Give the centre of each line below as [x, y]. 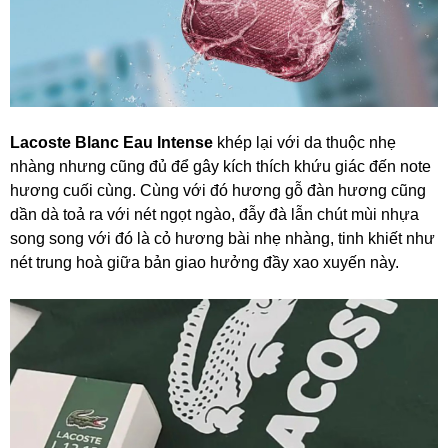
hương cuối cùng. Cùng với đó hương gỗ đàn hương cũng [218, 190]
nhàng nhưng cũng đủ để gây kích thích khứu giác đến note [220, 166]
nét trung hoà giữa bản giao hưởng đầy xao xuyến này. [204, 262]
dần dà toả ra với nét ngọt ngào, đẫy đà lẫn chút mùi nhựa [214, 214]
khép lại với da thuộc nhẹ [304, 142]
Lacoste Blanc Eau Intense [111, 142]
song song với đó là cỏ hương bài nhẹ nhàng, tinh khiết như [222, 238]
